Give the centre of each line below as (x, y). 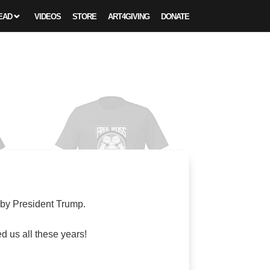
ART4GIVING (128, 17)
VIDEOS (47, 17)
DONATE (175, 17)
